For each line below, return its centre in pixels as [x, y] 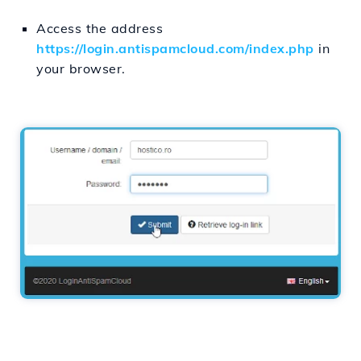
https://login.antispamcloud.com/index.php [175, 49]
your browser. [81, 69]
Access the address [100, 29]
